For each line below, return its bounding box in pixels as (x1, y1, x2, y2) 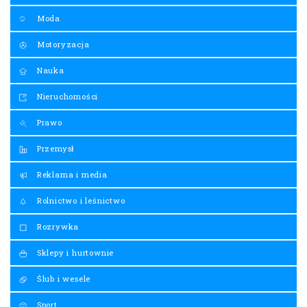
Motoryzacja (34, 39, 90, 50)
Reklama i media (34, 169, 108, 180)
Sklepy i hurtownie (34, 247, 114, 258)
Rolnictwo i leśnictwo (34, 195, 125, 206)
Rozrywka (34, 221, 79, 232)
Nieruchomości (34, 91, 99, 102)
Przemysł (34, 143, 75, 154)
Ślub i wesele (34, 273, 91, 284)
